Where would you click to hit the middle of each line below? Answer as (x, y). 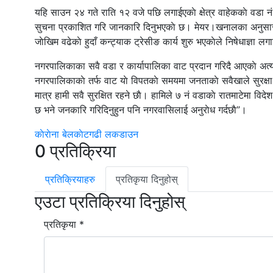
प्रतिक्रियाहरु (70, 179)
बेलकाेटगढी (83, 134)
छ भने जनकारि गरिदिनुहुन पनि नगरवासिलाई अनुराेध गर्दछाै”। (141, 110)
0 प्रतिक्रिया (75, 151)
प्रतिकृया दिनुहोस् (147, 179)
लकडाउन (122, 134)
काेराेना (48, 134)
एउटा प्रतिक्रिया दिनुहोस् (110, 202)
